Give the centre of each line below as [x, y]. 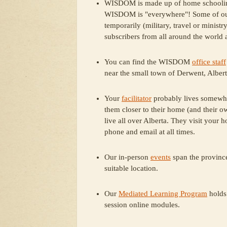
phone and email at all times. [150, 132]
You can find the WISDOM [148, 62]
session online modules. [142, 205]
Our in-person [127, 157]
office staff [209, 62]
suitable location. [131, 168]
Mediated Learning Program [163, 194]
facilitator [137, 98]
